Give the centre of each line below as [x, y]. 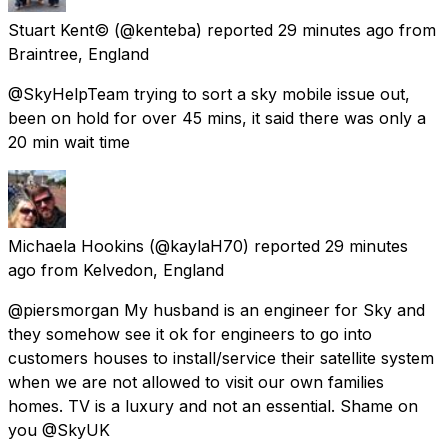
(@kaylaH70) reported [234, 245]
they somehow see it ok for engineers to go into [190, 333]
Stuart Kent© [58, 29]
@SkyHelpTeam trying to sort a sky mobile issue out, [209, 93]
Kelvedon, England [153, 269]
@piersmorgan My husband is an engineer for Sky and [216, 309]
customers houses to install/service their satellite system [221, 357]
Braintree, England [78, 53]
